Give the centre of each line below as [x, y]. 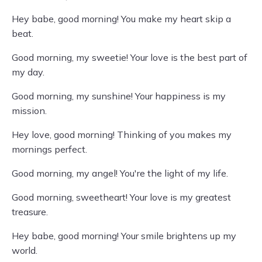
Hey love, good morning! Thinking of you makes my [122, 135]
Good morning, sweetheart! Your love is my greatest [121, 197]
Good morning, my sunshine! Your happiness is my [119, 96]
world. [25, 250]
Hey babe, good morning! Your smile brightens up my [124, 236]
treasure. [30, 212]
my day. [28, 72]
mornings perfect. [49, 149]
